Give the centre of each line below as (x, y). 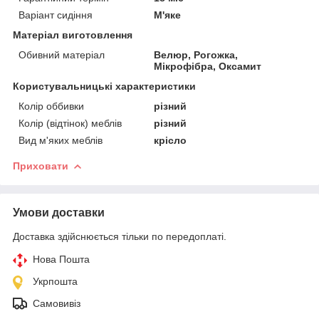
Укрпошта (55, 281)
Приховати (41, 166)
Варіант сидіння (56, 15)
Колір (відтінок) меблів (70, 123)
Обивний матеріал (62, 54)
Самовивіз (57, 303)
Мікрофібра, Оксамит (208, 66)
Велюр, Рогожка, (196, 54)
